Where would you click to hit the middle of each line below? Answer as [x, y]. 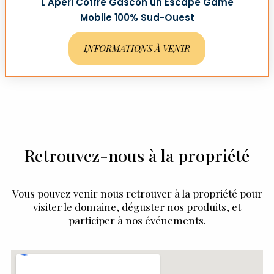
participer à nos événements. [137, 220]
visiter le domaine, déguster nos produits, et [137, 207]
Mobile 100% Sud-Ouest [137, 18]
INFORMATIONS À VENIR [137, 49]
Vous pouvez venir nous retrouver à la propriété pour [137, 194]
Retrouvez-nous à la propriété [137, 156]
